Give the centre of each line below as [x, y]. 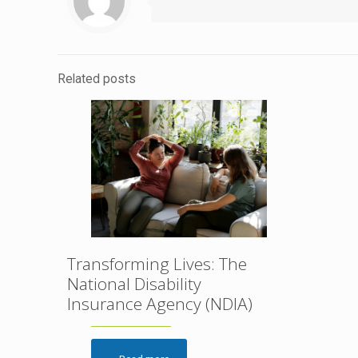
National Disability [134, 283]
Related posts [97, 79]
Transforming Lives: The [157, 263]
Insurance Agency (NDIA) [160, 303]
